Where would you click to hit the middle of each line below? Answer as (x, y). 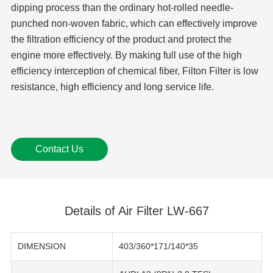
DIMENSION (42, 246)
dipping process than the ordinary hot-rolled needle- (122, 8)
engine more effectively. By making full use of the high (126, 55)
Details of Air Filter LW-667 (136, 211)
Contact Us (59, 149)
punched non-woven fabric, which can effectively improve (134, 24)
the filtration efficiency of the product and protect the (121, 40)
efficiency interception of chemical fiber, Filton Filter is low (134, 71)
